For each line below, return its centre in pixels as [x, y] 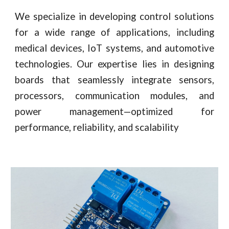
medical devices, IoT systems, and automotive [114, 48]
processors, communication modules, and [114, 96]
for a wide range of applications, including [114, 32]
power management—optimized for [114, 111]
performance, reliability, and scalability [98, 127]
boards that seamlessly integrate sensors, [114, 80]
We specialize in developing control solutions [114, 16]
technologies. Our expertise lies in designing [114, 64]
